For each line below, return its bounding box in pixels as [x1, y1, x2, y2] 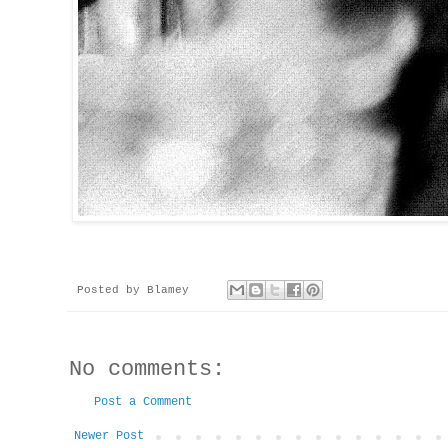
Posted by [77, 284, 147, 297]
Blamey [147, 284, 189, 297]
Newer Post [74, 429, 144, 444]
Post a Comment [94, 395, 192, 410]
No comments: [69, 357, 225, 383]
